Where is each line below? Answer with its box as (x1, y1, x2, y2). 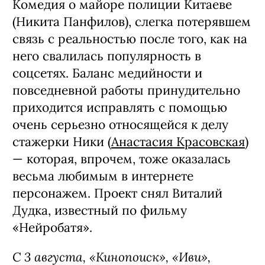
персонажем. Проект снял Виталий (12, 185, 222, 202)
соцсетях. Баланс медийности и (12, 65, 202, 82)
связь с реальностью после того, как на (12, 31, 247, 47)
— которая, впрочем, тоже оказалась (12, 151, 231, 167)
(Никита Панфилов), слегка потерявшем (12, 14, 251, 30)
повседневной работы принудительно (12, 82, 240, 99)
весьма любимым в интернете (12, 168, 193, 185)
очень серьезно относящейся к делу (12, 117, 228, 133)
